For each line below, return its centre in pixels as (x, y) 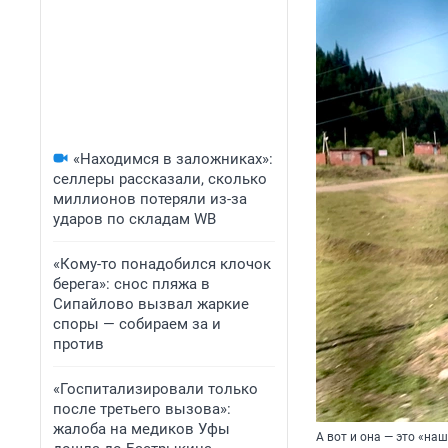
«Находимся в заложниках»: (173, 159)
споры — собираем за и (137, 324)
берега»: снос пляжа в (131, 284)
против (78, 344)
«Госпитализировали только (155, 389)
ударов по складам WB (134, 219)
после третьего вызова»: (142, 409)
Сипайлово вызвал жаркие (151, 304)
